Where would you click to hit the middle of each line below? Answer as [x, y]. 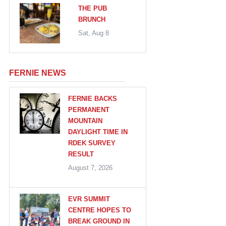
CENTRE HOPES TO [100, 210]
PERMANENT [89, 109]
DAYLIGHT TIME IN [98, 132]
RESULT [81, 154]
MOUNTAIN [85, 121]
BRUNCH [92, 19]
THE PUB [92, 8]
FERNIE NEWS [38, 73]
